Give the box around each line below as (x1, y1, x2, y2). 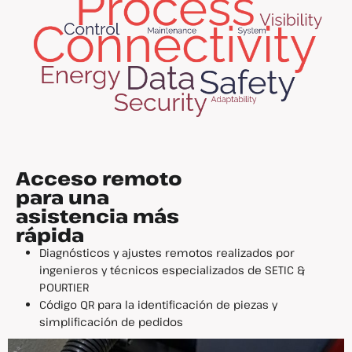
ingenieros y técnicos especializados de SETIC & (39, 262, 305, 277)
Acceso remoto (16, 164, 182, 191)
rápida (16, 221, 84, 247)
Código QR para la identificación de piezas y (39, 296, 277, 312)
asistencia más (16, 202, 179, 229)
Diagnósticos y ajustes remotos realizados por (39, 244, 295, 260)
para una (16, 183, 109, 210)
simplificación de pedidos (39, 313, 183, 329)
